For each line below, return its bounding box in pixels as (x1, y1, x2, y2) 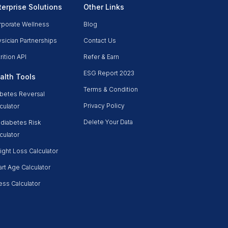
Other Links (83, 2, 124, 11)
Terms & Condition (83, 85, 138, 93)
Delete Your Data (83, 118, 133, 126)
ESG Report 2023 (83, 69, 134, 77)
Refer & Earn (83, 52, 119, 61)
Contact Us (83, 36, 116, 44)
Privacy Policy (83, 101, 125, 109)
